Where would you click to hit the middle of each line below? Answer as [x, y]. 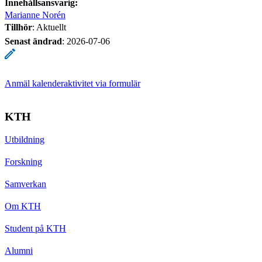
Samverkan [25, 184]
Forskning [23, 161]
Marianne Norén [35, 15]
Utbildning [25, 139]
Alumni [19, 250]
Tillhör [18, 27]
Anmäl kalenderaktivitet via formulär [73, 83]
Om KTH [23, 206]
